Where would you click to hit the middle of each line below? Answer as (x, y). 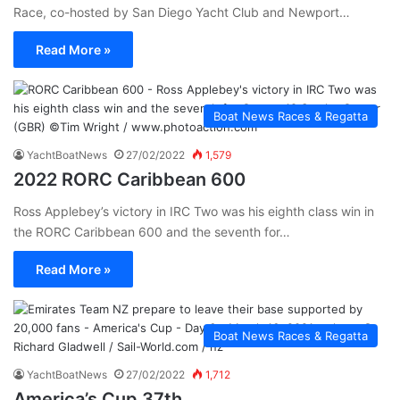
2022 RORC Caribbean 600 (129, 179)
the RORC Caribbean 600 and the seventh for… (152, 231)
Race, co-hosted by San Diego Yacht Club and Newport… (182, 12)
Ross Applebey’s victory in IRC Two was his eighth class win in (194, 211)
